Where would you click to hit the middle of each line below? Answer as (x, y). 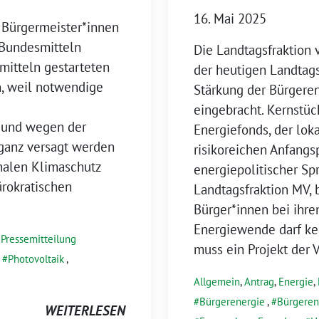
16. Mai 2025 (230, 18)
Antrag (259, 281)
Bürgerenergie (232, 301)
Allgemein (217, 281)
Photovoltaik (36, 258)
